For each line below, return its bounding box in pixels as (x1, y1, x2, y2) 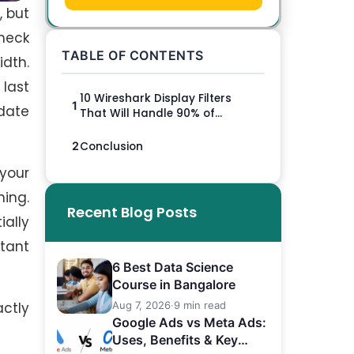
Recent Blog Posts (67, 202, 198, 223)
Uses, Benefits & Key (112, 332, 239, 348)
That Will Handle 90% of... (80, 106, 223, 122)
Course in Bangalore (112, 277, 239, 293)
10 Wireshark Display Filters (80, 91, 232, 107)
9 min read (174, 299, 227, 312)
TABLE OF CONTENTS (62, 47, 204, 64)
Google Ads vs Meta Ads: (112, 314, 267, 331)
